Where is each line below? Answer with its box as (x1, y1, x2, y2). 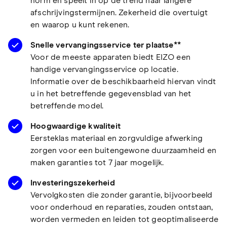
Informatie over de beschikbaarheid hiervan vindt (30, 77, 216, 86)
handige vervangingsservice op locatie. (30, 65, 178, 73)
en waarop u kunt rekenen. (30, 20, 130, 29)
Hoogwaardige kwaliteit (30, 122, 121, 130)
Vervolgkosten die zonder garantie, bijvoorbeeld (30, 191, 213, 199)
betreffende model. (30, 101, 104, 110)
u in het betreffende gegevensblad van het (30, 89, 192, 98)
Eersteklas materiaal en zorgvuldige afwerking (30, 134, 203, 142)
